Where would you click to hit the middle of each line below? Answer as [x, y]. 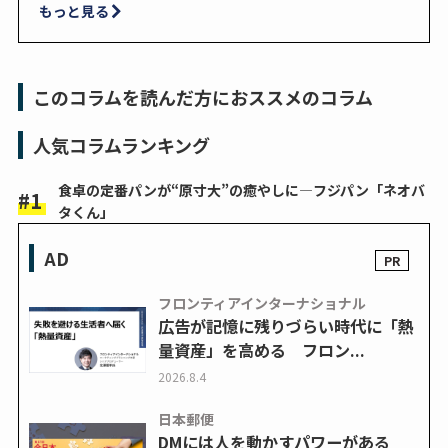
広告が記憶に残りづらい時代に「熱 [285, 326]
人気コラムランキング [121, 145]
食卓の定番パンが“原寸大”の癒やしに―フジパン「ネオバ [241, 190]
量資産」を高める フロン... [261, 350]
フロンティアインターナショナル [261, 303]
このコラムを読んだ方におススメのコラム [202, 97]
